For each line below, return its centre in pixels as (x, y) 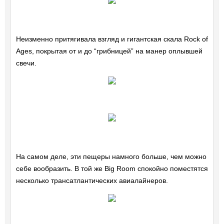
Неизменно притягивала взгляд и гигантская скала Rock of (112, 39)
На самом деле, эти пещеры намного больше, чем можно (111, 157)
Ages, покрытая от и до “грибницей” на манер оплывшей (109, 51)
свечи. (26, 63)
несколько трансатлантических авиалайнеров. (92, 181)
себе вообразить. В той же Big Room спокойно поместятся (112, 169)
